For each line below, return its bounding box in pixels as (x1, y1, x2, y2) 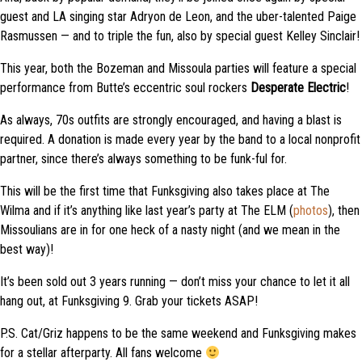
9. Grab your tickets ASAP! (120, 293, 258, 309)
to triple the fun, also (94, 28, 200, 44)
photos (293, 203, 328, 219)
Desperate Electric (250, 80, 346, 96)
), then (328, 203, 360, 219)
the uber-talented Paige (237, 9, 356, 25)
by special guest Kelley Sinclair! (200, 28, 360, 44)
